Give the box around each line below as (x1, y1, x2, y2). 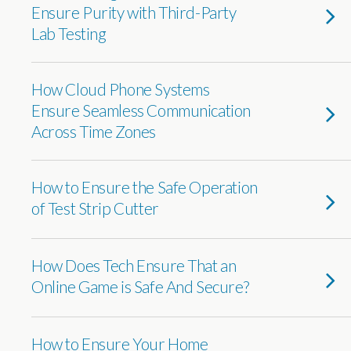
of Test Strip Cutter (31, 198, 159, 218)
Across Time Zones (31, 121, 156, 141)
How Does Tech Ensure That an (31, 255, 237, 275)
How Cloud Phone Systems (31, 79, 210, 99)
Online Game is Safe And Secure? (31, 277, 249, 296)
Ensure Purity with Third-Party (31, 2, 237, 22)
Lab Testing (31, 24, 107, 43)
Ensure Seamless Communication (31, 100, 251, 120)
